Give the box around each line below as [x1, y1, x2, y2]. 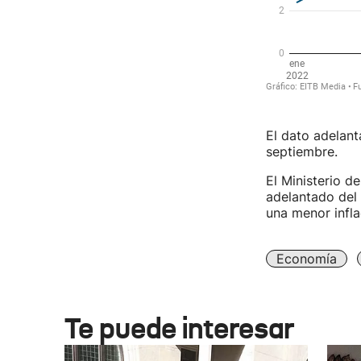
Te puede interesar [64, 310, 294, 346]
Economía [276, 251, 337, 267]
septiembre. [265, 143, 338, 160]
